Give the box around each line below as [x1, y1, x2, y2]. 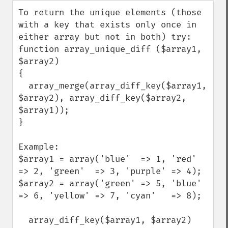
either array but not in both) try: [18, 32, 191, 42]
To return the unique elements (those [18, 7, 202, 18]
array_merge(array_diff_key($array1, [18, 80, 28, 91]
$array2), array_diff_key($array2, [18, 93, 186, 103]
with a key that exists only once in [18, 19, 196, 30]
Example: [18, 141, 59, 152]
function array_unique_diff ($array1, [18, 44, 202, 54]
